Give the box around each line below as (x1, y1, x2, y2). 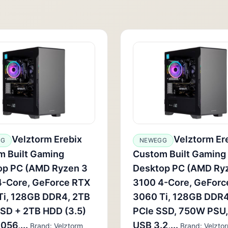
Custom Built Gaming (133, 149, 226, 159)
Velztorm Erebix (11, 134, 82, 145)
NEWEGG (139, 136, 167, 144)
